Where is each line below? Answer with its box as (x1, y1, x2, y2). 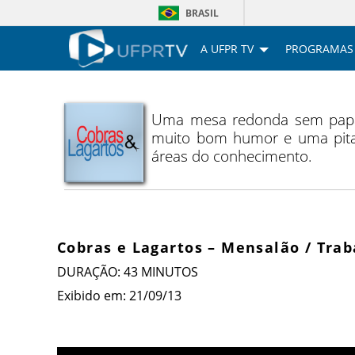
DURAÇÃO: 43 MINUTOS (57, 263, 198, 281)
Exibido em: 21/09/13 (57, 287, 181, 305)
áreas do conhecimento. (151, 145, 313, 167)
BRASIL (185, 6, 219, 20)
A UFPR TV (200, 40, 254, 56)
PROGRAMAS (285, 40, 353, 56)
